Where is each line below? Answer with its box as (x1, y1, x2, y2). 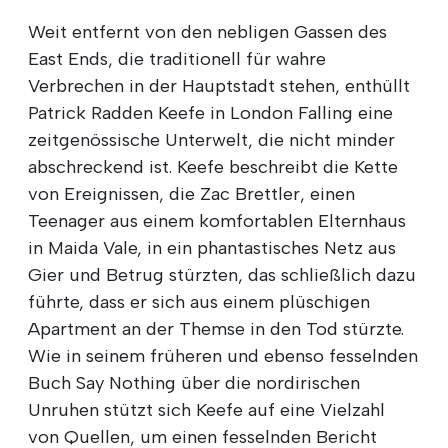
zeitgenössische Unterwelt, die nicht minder (28, 129, 395, 152)
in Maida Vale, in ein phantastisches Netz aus (28, 237, 396, 260)
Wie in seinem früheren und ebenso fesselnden (28, 345, 418, 368)
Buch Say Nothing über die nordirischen (28, 372, 360, 395)
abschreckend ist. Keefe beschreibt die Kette (28, 156, 398, 179)
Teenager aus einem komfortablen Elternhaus (28, 210, 406, 233)
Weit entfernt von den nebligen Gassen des (28, 21, 387, 44)
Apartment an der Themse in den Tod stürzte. (28, 318, 404, 341)
